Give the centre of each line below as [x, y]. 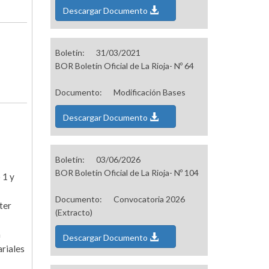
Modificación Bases [149, 92]
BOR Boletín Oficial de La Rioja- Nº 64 [124, 66]
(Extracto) [74, 213]
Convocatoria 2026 [149, 199]
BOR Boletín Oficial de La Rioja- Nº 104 [127, 173]
